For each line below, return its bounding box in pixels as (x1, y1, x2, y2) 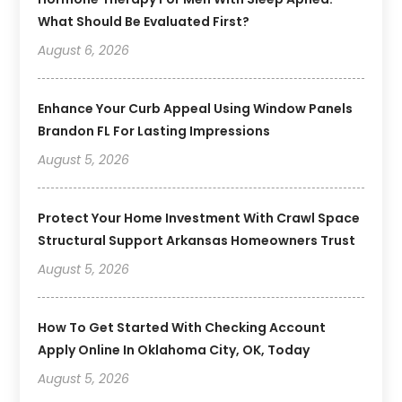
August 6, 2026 (38, 40, 130, 59)
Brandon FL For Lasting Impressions (38, 121, 271, 140)
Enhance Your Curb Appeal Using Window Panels (38, 99, 354, 118)
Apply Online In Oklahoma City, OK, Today (38, 340, 310, 359)
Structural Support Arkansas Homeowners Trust (38, 231, 356, 249)
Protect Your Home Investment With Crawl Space (38, 208, 361, 227)
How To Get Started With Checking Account (38, 318, 327, 336)
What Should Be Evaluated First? (38, 12, 250, 31)
